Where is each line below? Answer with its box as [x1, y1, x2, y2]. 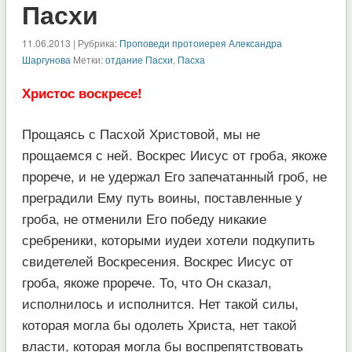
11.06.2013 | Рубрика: [21, 35, 119, 49]
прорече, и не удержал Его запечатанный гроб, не [21, 165, 327, 185]
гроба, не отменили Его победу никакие [21, 207, 266, 228]
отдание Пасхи [104, 52, 173, 66]
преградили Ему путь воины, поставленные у [21, 186, 302, 207]
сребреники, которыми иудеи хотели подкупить [21, 229, 315, 249]
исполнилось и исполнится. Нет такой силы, [21, 292, 299, 313]
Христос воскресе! [21, 82, 142, 102]
